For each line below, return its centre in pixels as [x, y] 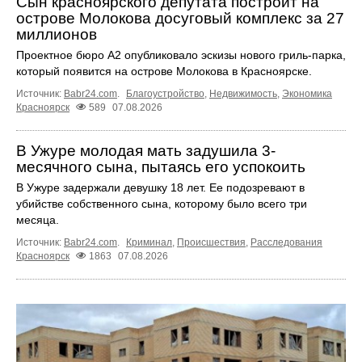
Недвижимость [243, 93]
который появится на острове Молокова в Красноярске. [164, 71]
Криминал [149, 242]
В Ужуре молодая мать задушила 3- [146, 151]
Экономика [307, 93]
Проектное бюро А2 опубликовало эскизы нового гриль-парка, [181, 55]
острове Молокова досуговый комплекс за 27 [180, 18]
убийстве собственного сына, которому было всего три [162, 204]
